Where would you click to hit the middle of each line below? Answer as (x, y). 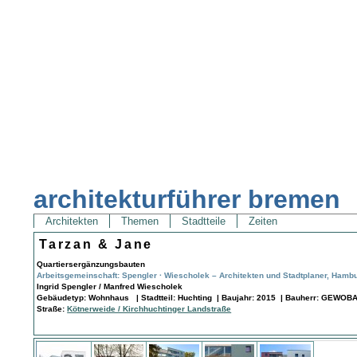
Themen (140, 222)
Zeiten (263, 222)
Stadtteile (204, 222)
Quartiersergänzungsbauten (91, 264)
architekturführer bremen (187, 200)
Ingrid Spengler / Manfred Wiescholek (110, 286)
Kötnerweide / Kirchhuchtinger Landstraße (149, 308)
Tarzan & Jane (96, 244)
